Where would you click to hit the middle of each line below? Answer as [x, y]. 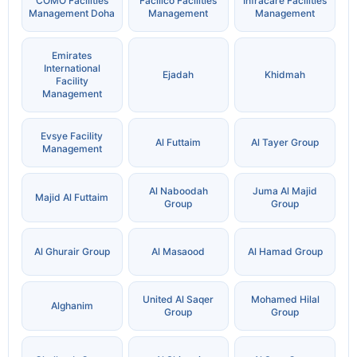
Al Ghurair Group [72, 252]
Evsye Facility [72, 136]
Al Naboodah [178, 191]
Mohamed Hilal [285, 300]
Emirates [72, 56]
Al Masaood [178, 252]
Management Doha [72, 14]
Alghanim [72, 306]
